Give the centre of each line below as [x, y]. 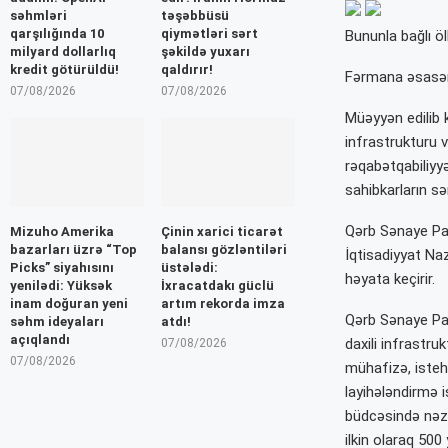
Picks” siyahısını [62, 268]
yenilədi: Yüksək [61, 286]
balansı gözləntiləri [223, 250]
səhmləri [38, 16]
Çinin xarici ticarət [221, 232]
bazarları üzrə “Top [73, 250]
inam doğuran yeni [69, 304]
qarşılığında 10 [57, 34]
